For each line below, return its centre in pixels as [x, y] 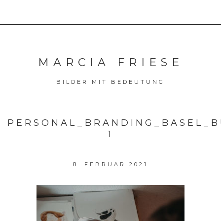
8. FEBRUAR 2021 [110, 164]
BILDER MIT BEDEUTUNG [110, 82]
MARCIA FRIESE [110, 62]
